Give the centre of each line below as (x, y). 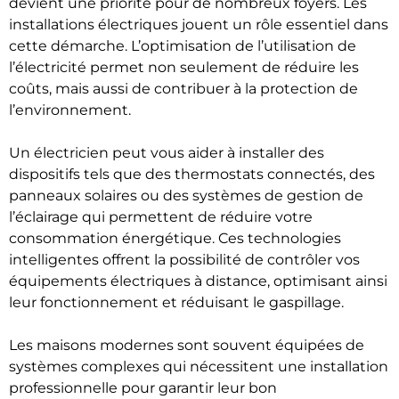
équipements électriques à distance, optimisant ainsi (198, 281)
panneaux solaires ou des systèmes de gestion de (186, 195)
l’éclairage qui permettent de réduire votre (161, 217)
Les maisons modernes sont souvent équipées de (187, 345)
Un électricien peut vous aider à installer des (167, 153)
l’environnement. (70, 110)
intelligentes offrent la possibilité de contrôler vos (184, 260)
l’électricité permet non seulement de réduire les (184, 67)
